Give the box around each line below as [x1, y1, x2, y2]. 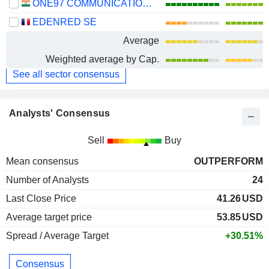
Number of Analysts [6, 174, 89, 185]
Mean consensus [6, 156, 79, 166]
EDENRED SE [32, 16, 97, 27]
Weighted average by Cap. [46, 53, 159, 64]
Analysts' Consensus [9, 107, 110, 118]
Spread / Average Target [6, 230, 109, 241]
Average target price [6, 211, 92, 222]
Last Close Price [6, 193, 76, 204]
